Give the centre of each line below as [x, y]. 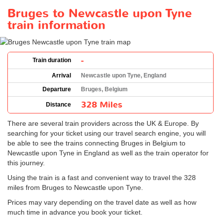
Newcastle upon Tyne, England [124, 76]
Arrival [61, 76]
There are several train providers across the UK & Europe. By [103, 124]
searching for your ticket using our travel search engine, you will [107, 133]
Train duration [52, 60]
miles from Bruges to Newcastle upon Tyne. [75, 188]
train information [56, 25]
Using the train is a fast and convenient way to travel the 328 [102, 178]
